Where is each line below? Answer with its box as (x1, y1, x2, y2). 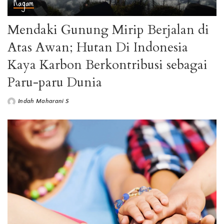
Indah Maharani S (18, 98, 69, 105)
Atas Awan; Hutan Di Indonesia (7, 38, 188, 56)
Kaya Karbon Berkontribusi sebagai (7, 56, 207, 74)
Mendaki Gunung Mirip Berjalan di (7, 21, 209, 39)
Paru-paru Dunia (7, 73, 102, 91)
